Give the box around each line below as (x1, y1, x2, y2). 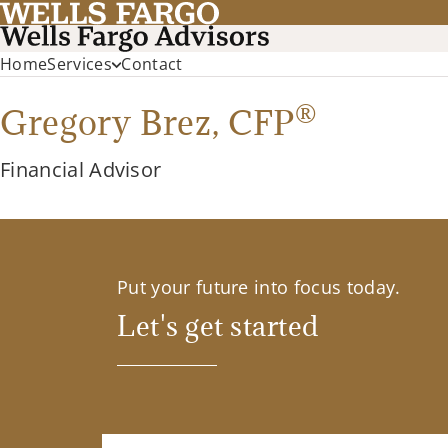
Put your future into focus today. (117, 275, 401, 300)
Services (47, 53, 112, 76)
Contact (121, 53, 183, 76)
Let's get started (117, 307, 319, 344)
